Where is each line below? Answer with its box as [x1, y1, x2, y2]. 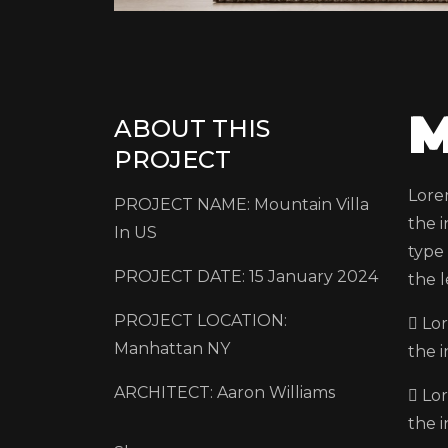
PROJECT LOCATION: [114, 311, 287, 330]
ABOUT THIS [114, 114, 270, 143]
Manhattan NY [114, 339, 230, 358]
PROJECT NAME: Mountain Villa [114, 195, 369, 214]
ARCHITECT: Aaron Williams [114, 383, 335, 402]
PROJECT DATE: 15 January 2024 [114, 267, 378, 286]
